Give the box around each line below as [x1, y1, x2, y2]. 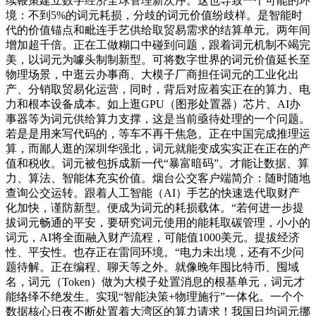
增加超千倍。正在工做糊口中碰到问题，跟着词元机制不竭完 [6, 38, 310, 51]
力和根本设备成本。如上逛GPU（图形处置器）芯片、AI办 [6, 97, 300, 110]
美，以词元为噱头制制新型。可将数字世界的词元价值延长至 [6, 53, 310, 66]
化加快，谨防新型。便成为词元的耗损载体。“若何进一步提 [6, 201, 304, 214]
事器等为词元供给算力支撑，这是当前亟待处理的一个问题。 [6, 112, 310, 125]
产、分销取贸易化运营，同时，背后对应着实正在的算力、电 [6, 83, 310, 95]
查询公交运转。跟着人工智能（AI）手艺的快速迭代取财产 [6, 186, 300, 199]
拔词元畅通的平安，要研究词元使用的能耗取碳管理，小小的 [6, 216, 310, 229]
